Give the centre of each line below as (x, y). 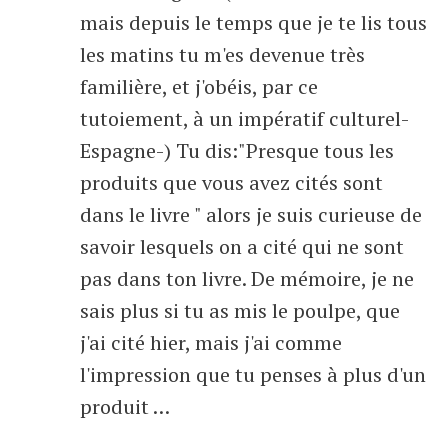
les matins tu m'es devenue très (222, 54)
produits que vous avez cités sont (231, 182)
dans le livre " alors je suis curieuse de (251, 214)
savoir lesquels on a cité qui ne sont (242, 246)
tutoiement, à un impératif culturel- (244, 118)
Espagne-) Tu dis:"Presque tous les (237, 150)
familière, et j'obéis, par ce (199, 86)
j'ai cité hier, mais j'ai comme (211, 342)
